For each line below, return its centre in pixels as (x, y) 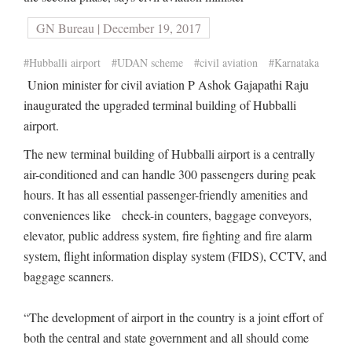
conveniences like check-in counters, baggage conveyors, (168, 215)
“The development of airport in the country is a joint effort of (173, 317)
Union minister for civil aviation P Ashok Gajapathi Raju (166, 84)
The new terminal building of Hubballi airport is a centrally (169, 154)
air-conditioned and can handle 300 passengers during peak (170, 174)
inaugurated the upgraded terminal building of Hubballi (160, 105)
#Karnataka (294, 62)
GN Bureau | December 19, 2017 (119, 28)
